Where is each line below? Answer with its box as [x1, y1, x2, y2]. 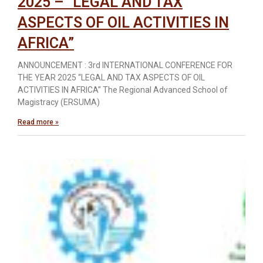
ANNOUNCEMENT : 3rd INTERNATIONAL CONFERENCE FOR [18, 60, 232, 70]
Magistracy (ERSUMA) [18, 97, 100, 107]
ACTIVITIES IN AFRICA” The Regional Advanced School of [18, 85, 228, 95]
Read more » [18, 117, 59, 126]
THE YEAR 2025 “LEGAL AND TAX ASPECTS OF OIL [18, 72, 205, 82]
